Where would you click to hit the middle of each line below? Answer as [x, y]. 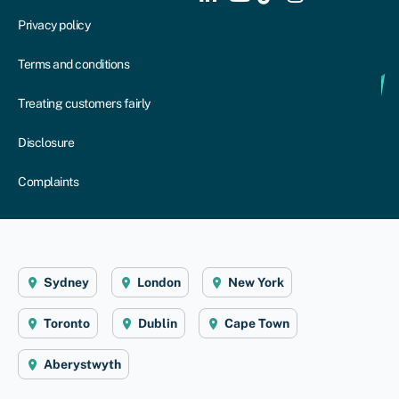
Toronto [67, 324]
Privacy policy [54, 25]
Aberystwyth [82, 365]
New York [256, 283]
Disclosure [46, 143]
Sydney [66, 283]
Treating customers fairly [84, 104]
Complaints [48, 182]
